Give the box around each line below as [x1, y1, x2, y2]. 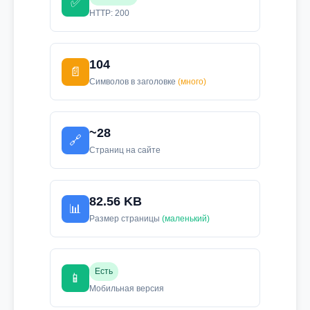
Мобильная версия [89, 284, 164, 293]
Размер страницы [89, 214, 162, 224]
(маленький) [162, 214, 210, 224]
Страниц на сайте [89, 145, 161, 155]
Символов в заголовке [89, 77, 178, 86]
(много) [178, 77, 206, 86]
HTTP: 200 [89, 8, 129, 18]
